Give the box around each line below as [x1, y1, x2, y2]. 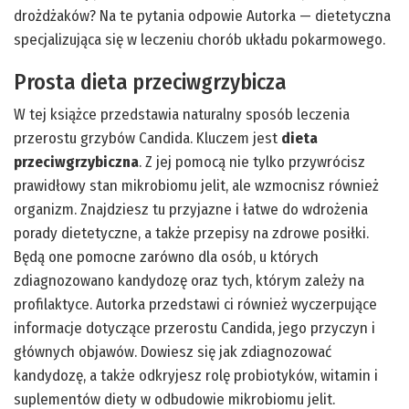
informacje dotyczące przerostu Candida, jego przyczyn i [14, 318, 375, 338]
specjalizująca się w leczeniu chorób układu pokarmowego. [14, 29, 389, 49]
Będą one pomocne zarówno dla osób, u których [14, 246, 319, 267]
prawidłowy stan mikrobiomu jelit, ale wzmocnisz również [14, 175, 379, 195]
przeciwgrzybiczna [14, 152, 139, 172]
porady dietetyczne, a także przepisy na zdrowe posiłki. [14, 223, 369, 243]
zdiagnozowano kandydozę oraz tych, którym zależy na [14, 270, 364, 290]
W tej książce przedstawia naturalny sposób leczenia [14, 104, 350, 124]
